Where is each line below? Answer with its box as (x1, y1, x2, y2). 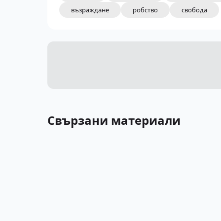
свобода (182, 5, 207, 14)
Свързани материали (47, 112, 181, 128)
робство (133, 5, 158, 14)
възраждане (71, 5, 109, 14)
